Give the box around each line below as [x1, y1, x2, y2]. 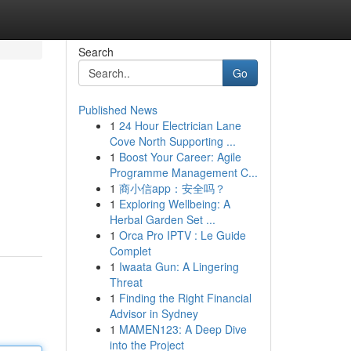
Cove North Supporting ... [109, 133, 236, 149]
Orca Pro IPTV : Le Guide [118, 227, 246, 243]
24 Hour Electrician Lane [118, 118, 241, 133]
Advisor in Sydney [109, 306, 198, 321]
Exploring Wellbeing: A [118, 196, 230, 212]
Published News [78, 102, 157, 118]
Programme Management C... [109, 165, 258, 180]
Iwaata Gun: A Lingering [118, 259, 239, 274]
